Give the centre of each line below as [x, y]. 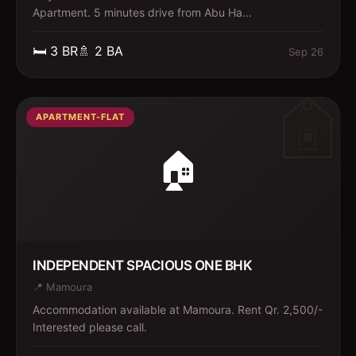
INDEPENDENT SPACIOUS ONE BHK [142, 265]
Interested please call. [90, 327]
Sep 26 [306, 51]
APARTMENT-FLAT [80, 117]
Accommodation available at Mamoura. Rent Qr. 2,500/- [178, 310]
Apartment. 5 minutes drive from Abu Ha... [142, 12]
